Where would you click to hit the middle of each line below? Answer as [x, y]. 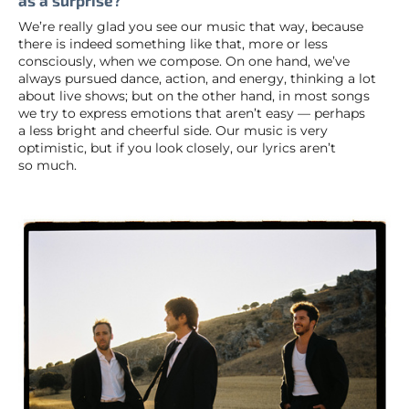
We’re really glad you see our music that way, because [191, 26]
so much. [47, 165]
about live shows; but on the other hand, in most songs [194, 95]
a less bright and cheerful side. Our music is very [173, 130]
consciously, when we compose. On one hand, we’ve [184, 61]
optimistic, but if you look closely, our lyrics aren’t [177, 147]
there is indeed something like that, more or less [173, 43]
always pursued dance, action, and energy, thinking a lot [197, 78]
